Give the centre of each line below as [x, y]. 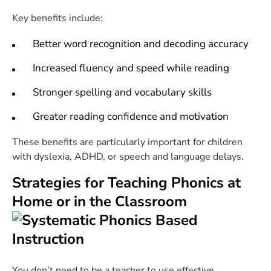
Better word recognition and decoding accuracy [141, 44]
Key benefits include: [57, 18]
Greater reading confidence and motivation [131, 116]
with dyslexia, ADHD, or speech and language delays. [128, 157]
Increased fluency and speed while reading [131, 68]
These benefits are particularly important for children [127, 142]
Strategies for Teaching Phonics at [126, 183]
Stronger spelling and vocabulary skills [122, 92]
